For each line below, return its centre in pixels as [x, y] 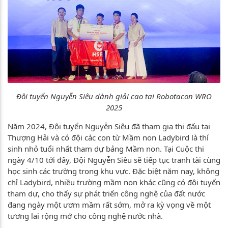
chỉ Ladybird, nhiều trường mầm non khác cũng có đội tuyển [114, 182]
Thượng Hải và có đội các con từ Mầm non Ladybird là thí [108, 138]
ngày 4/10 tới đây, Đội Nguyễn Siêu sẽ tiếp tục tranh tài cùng [114, 160]
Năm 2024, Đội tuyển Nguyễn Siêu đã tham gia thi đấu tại [109, 126]
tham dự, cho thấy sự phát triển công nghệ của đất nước [106, 194]
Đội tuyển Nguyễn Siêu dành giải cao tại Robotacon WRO [114, 96]
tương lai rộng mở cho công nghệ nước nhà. [86, 216]
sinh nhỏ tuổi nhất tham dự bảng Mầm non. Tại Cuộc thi [106, 149]
